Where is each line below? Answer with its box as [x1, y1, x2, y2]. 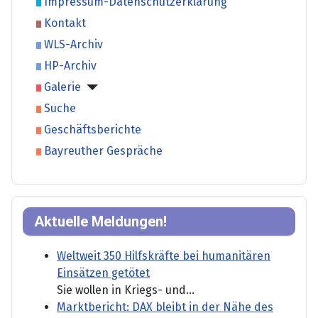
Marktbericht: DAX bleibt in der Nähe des [57, 300, 273, 314]
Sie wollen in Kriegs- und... [57, 283, 194, 297]
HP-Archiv [41, 59, 97, 73]
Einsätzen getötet [57, 266, 150, 280]
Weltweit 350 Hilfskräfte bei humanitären [57, 249, 270, 263]
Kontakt [41, 16, 86, 31]
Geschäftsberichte [41, 123, 141, 137]
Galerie [41, 80, 81, 94]
